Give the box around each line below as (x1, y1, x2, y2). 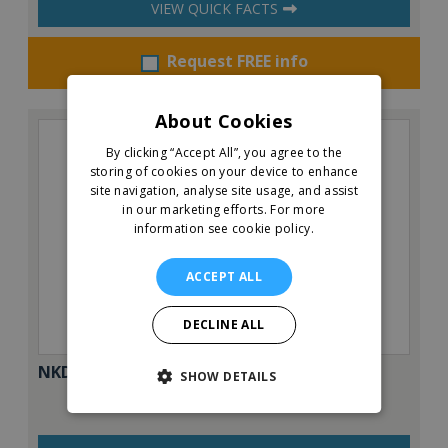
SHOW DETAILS (180, 368, 277, 385)
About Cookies (155, 109, 293, 133)
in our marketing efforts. (122, 201, 267, 218)
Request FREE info (166, 50, 308, 73)
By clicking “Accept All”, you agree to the (105, 144, 343, 161)
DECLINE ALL (183, 316, 265, 333)
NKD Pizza (38, 361, 119, 384)
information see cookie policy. (133, 220, 314, 237)
